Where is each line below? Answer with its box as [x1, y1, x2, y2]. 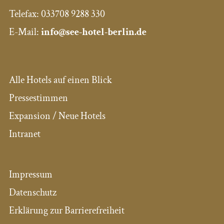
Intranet [8, 127, 40, 141]
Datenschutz [8, 186, 56, 199]
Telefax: [8, 7, 41, 21]
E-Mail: [8, 25, 41, 39]
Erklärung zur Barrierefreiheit [8, 204, 124, 217]
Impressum [8, 168, 52, 181]
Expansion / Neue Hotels [8, 109, 105, 123]
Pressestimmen [8, 91, 68, 105]
